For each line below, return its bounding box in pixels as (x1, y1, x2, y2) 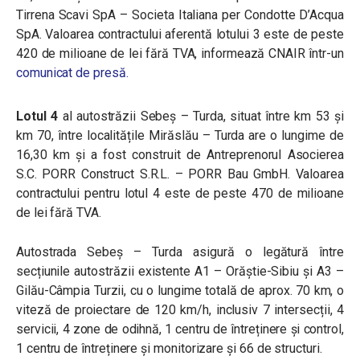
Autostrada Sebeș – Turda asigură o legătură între (16, 244, 344, 260)
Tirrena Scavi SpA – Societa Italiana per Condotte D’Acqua (16, 7, 344, 22)
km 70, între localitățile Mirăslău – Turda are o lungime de (16, 128, 344, 143)
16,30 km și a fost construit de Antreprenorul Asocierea (16, 147, 344, 162)
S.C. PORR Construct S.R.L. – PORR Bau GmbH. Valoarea (16, 166, 344, 182)
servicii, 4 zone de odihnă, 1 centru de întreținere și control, (16, 321, 344, 337)
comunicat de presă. (16, 65, 129, 80)
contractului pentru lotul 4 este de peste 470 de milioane (16, 186, 344, 201)
